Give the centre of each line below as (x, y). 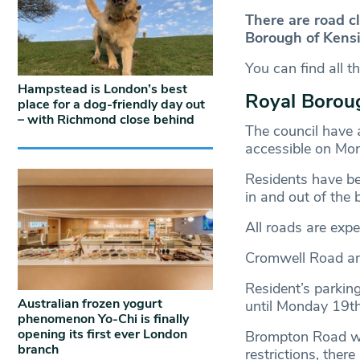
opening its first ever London (102, 335)
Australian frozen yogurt (90, 304)
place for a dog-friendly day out (111, 105)
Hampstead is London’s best (102, 90)
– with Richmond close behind (106, 120)
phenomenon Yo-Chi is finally (103, 319)
